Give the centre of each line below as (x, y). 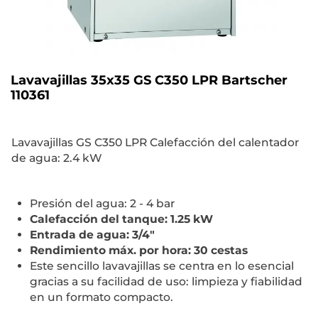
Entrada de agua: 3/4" (92, 234)
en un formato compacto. (102, 297)
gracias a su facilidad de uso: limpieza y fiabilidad (166, 281)
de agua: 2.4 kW (57, 158)
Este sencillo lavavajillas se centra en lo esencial (162, 265)
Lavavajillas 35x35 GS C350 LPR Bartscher (149, 81)
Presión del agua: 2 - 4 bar (102, 203)
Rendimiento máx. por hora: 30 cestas (139, 250)
